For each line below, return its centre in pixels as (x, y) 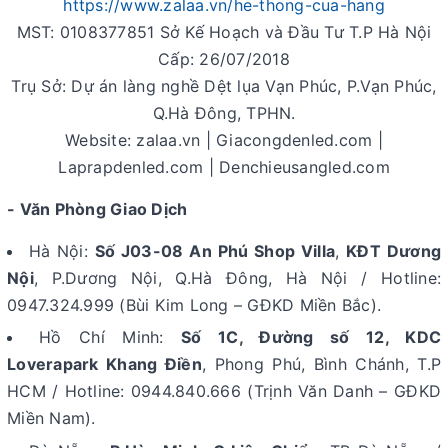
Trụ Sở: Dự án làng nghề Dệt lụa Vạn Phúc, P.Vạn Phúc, (224, 85)
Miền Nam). (51, 418)
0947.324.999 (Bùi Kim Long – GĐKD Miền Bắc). (194, 304)
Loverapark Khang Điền (104, 364)
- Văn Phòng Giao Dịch (97, 208)
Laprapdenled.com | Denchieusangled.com (224, 166)
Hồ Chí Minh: (110, 337)
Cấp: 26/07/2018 (224, 58)
